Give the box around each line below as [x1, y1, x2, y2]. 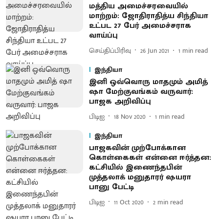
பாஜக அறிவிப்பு [88, 95, 151, 108]
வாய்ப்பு [88, 29, 118, 42]
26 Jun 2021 [140, 44, 169, 56]
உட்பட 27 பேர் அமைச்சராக [88, 19, 191, 32]
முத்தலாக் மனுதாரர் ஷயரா [88, 171, 191, 184]
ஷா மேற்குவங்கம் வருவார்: [88, 85, 193, 98]
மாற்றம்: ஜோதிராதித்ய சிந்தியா [88, 9, 208, 22]
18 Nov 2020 [113, 110, 146, 122]
